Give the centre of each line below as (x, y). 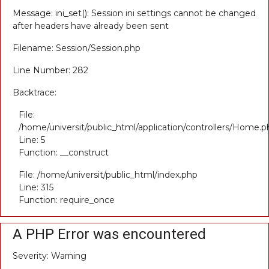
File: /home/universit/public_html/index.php (108, 175)
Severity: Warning (50, 256)
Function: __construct (64, 153)
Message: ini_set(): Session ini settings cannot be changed (134, 13)
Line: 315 (36, 187)
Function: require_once (67, 200)
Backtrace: (35, 92)
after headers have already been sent (91, 26)
